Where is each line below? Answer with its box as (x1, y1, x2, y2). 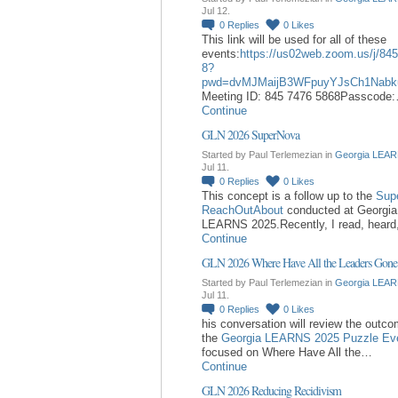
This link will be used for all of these (202, 32, 386, 46)
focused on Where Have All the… (202, 345, 372, 359)
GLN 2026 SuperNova (202, 125, 299, 143)
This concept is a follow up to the (202, 188, 376, 203)
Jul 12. (202, 4, 230, 16)
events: (202, 46, 240, 60)
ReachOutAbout (202, 203, 283, 217)
